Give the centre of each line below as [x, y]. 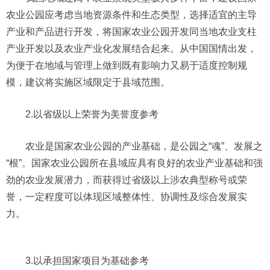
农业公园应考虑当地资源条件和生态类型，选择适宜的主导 [131, 15]
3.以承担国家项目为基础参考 [87, 261]
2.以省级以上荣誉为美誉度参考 [92, 114]
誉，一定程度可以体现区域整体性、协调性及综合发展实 [127, 197]
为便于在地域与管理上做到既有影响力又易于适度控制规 [127, 65]
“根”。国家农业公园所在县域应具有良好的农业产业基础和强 [134, 163]
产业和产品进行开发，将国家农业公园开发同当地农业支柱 [131, 32]
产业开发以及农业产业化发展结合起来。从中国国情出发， [131, 49]
